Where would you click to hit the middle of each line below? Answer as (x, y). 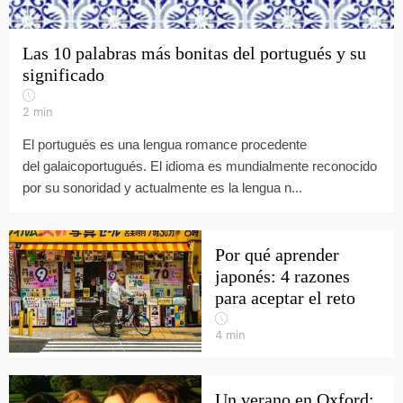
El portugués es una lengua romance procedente (165, 144)
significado (63, 75)
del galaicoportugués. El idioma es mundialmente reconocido (200, 166)
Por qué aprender (277, 255)
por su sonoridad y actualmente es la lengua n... (162, 188)
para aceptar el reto (285, 298)
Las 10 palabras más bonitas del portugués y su (194, 53)
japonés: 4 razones (282, 276)
